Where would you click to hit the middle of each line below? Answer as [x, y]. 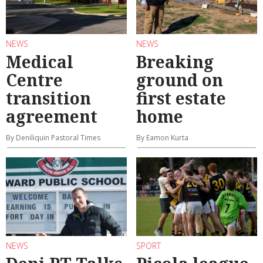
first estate [181, 98]
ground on [180, 80]
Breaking [175, 62]
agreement [52, 117]
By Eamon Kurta [162, 138]
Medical [40, 62]
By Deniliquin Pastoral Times [53, 138]
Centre [34, 80]
